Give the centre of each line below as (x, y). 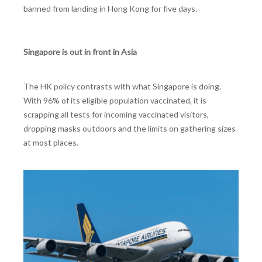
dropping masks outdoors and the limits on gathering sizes (130, 129)
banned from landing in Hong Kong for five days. (110, 8)
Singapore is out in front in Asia (80, 52)
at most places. (51, 143)
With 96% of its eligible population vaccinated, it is (115, 101)
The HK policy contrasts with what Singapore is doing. (122, 87)
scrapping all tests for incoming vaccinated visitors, (116, 115)
